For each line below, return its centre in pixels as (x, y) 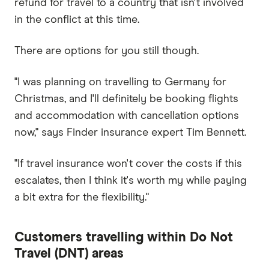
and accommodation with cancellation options (127, 116)
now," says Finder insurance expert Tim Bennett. (130, 132)
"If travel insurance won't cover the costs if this (128, 164)
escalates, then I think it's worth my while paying (131, 180)
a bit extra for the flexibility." (82, 197)
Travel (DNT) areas (69, 254)
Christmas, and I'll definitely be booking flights (126, 99)
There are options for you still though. (107, 51)
